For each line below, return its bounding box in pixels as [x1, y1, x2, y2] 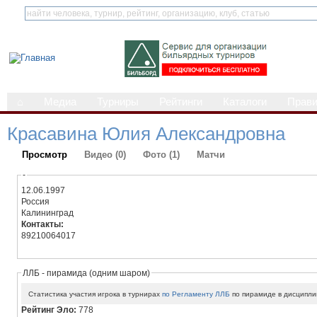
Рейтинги [159, 96, 202, 108]
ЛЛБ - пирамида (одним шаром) [23, 267, 151, 278]
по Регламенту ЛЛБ [162, 289, 231, 298]
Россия [21, 196, 50, 207]
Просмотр [22, 149, 67, 160]
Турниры [97, 96, 139, 108]
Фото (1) [143, 149, 180, 160]
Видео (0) [84, 149, 126, 160]
